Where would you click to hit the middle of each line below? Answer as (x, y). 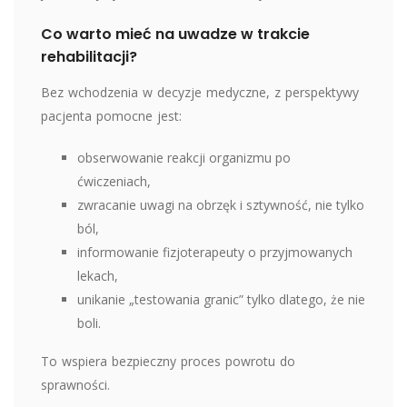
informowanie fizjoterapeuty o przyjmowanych (215, 252)
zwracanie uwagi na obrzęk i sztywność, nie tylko (221, 204)
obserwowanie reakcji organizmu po (184, 157)
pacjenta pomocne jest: (111, 115)
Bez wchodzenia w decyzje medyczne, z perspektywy (200, 92)
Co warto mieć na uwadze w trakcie (175, 34)
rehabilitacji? (89, 56)
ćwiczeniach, (114, 181)
